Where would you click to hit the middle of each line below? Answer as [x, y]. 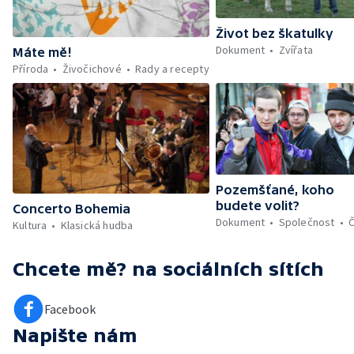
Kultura [30, 225]
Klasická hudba [97, 225]
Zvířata [296, 50]
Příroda [31, 68]
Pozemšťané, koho [275, 190]
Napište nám [75, 335]
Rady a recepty [172, 68]
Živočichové [92, 68]
